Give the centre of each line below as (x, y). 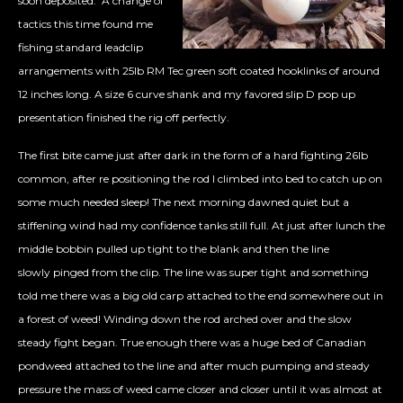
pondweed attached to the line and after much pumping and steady (194, 366)
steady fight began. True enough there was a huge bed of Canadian (192, 343)
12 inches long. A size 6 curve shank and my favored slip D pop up (187, 94)
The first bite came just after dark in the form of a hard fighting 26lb (193, 156)
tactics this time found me (85, 24)
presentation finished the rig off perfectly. (124, 118)
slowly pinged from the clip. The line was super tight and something (193, 273)
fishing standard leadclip (81, 48)
